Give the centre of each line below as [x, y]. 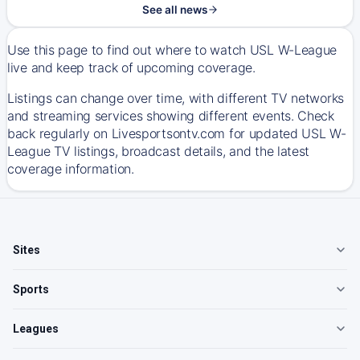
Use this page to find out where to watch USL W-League [172, 50]
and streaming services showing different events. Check [171, 116]
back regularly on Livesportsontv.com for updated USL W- [177, 133]
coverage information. [71, 169]
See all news [174, 10]
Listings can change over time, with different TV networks [176, 98]
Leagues [36, 329]
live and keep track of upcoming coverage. [133, 67]
